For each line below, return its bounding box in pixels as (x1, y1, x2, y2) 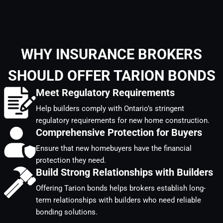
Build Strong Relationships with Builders (36, 166, 213, 179)
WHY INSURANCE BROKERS (21, 46, 202, 63)
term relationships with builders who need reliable (36, 196, 201, 205)
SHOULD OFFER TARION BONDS (7, 67, 216, 85)
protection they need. (36, 156, 106, 165)
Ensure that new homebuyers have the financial (36, 144, 192, 153)
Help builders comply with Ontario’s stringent (36, 104, 184, 113)
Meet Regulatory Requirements (36, 87, 175, 99)
